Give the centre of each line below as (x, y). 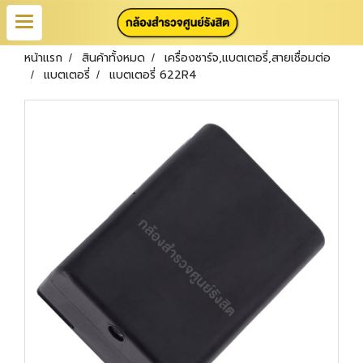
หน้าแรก (43, 58)
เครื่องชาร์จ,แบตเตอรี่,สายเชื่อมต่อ (248, 58)
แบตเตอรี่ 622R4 (153, 75)
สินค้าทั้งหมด (113, 58)
